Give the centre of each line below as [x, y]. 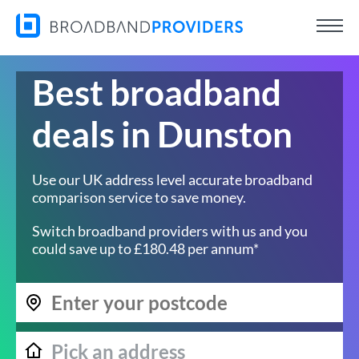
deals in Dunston [162, 134]
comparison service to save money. [139, 197]
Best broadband [157, 92]
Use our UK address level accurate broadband [172, 179]
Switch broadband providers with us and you [170, 231]
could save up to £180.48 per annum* [145, 248]
